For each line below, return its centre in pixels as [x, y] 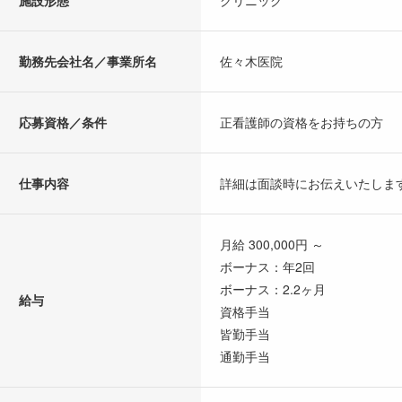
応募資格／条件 [63, 122]
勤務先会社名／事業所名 [88, 61]
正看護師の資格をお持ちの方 [301, 122]
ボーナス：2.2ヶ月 [273, 289]
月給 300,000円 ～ [272, 245]
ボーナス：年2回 [267, 267]
